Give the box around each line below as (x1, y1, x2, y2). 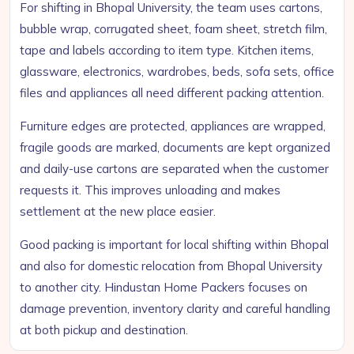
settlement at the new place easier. (20, 204, 216, 219)
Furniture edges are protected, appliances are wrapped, (20, 119, 326, 134)
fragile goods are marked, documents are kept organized (20, 140, 330, 155)
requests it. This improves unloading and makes (20, 183, 281, 198)
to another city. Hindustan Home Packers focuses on (20, 280, 307, 295)
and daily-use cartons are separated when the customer (20, 161, 329, 176)
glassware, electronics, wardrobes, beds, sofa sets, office (20, 64, 334, 79)
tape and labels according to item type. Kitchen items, (20, 43, 314, 58)
